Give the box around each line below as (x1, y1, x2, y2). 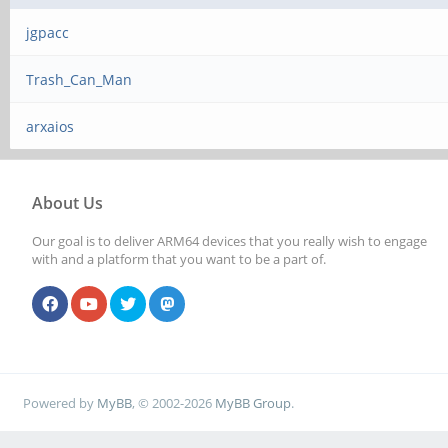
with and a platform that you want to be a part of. (32, 250, 326, 268)
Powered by (23, 393, 98, 412)
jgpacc (26, 23, 70, 42)
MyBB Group (215, 393, 292, 412)
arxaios (26, 117, 75, 136)
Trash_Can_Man (26, 70, 133, 89)
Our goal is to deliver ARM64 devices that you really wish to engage (32, 232, 427, 250)
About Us (32, 192, 103, 214)
